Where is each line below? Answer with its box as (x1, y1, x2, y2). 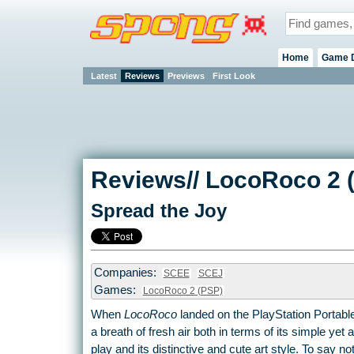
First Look (212, 70, 255, 81)
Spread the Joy (90, 200, 227, 222)
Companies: (93, 266, 160, 280)
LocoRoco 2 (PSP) (142, 285, 223, 297)
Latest (90, 70, 117, 81)
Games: (93, 284, 139, 297)
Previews (167, 70, 205, 81)
